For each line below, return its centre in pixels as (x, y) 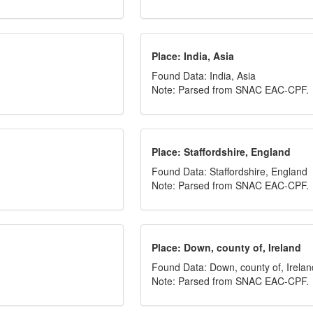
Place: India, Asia (193, 56)
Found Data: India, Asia (204, 75)
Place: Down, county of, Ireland (227, 247)
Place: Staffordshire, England (221, 152)
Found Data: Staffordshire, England (230, 171)
